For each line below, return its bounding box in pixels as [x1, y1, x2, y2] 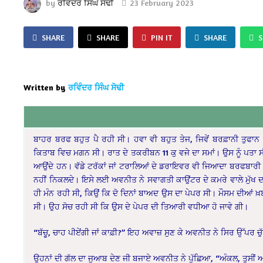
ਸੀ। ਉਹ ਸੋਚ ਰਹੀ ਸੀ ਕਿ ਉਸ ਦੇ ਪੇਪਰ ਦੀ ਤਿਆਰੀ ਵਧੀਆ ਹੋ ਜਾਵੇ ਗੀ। [33, 201, 249, 211]
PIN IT [151, 32, 173, 42]
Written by [23, 82, 66, 92]
